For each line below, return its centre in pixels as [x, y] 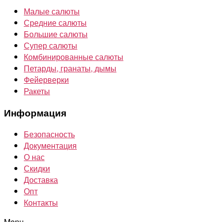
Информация [35, 112]
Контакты [41, 203]
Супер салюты [51, 45]
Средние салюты [55, 22]
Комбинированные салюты [74, 56]
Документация [50, 146]
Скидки [37, 168]
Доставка [41, 180]
